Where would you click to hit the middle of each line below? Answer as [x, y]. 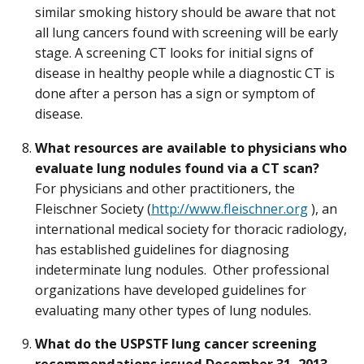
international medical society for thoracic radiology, [191, 229]
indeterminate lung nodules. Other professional [182, 269]
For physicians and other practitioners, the [165, 188]
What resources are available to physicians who [191, 147]
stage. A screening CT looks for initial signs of [174, 53]
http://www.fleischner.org [230, 208]
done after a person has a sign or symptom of [175, 94]
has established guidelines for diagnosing [162, 249]
